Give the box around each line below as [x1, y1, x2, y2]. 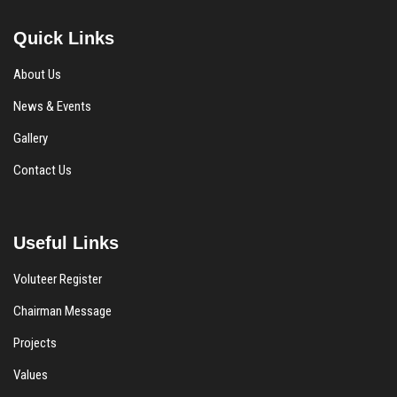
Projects [13, 334, 57, 351]
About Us [13, 66, 61, 82]
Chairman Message [13, 302, 112, 319]
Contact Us [13, 161, 72, 178]
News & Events [13, 97, 91, 114]
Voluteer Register [13, 270, 102, 287]
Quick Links [13, 27, 114, 48]
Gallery [13, 129, 48, 146]
